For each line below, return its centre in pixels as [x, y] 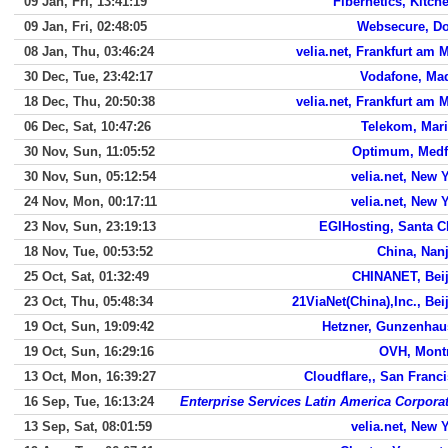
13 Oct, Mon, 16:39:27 [90, 376]
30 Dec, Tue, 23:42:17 [88, 76]
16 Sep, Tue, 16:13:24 [89, 401]
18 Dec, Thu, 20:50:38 [89, 101]
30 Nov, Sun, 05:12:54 [90, 176]
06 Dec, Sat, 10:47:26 [87, 126]
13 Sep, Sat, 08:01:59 [88, 426]
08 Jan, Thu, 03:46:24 [89, 51]
